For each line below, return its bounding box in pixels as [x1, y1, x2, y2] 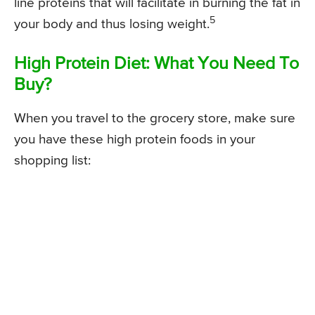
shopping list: [14, 154, 91, 168]
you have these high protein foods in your [14, 133, 255, 147]
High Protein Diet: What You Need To [14, 56, 299, 74]
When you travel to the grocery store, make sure [14, 112, 295, 126]
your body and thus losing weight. [14, 18, 210, 32]
